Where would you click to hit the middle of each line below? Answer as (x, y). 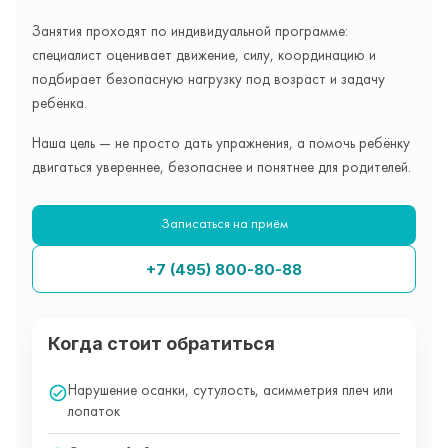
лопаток (94, 412)
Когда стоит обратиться (161, 343)
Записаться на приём (224, 224)
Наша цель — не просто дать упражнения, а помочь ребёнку (221, 144)
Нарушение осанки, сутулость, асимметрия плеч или (230, 391)
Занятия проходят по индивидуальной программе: (190, 32)
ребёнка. (59, 104)
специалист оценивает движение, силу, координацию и (204, 56)
